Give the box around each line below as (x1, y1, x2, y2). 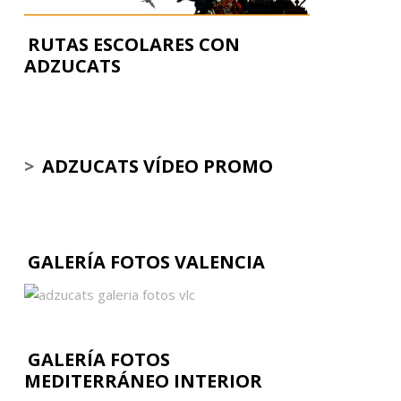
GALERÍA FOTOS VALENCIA (27, 249, 265, 274)
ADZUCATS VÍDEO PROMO (41, 153, 273, 178)
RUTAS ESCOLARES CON (27, 31, 240, 56)
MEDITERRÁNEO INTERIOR (23, 368, 262, 393)
